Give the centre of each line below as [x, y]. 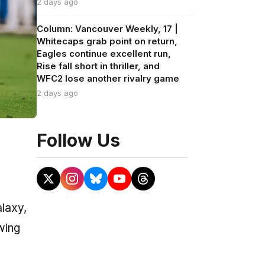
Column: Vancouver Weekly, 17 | [107, 29]
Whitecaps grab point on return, [107, 41]
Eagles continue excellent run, [104, 54]
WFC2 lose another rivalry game [108, 78]
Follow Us [78, 140]
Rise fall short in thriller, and [98, 66]
